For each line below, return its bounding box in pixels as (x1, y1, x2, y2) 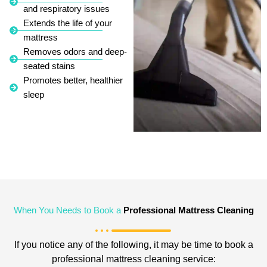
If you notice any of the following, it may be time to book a (14, 240, 253, 250)
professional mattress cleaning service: (51, 254, 216, 265)
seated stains (23, 61, 75, 72)
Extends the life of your (23, 18, 112, 29)
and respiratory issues (23, 4, 110, 14)
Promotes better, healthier (23, 76, 123, 86)
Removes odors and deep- (23, 47, 127, 57)
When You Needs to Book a (13, 206, 123, 216)
